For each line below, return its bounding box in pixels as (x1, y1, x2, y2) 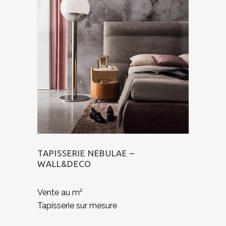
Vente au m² (37, 187, 83, 197)
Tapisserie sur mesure (37, 200, 117, 210)
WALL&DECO (37, 158, 91, 168)
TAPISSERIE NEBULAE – (37, 148, 135, 158)
